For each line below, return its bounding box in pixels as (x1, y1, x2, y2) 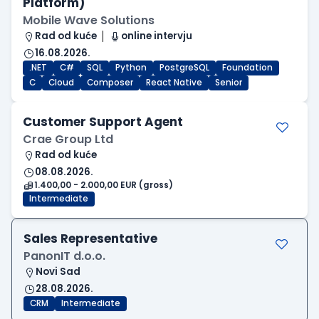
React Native (146, 77, 202, 89)
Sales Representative (23, 230, 157, 248)
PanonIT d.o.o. (23, 248, 105, 265)
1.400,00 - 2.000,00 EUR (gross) (34, 179, 173, 192)
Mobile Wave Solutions (23, 12, 155, 29)
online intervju (121, 29, 192, 43)
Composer (87, 77, 133, 89)
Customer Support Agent (23, 113, 183, 131)
